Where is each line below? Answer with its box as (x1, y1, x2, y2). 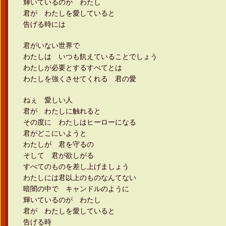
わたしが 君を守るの (23, 140, 94, 148)
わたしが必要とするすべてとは (23, 64, 122, 72)
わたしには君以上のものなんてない (23, 174, 136, 182)
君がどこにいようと (23, 129, 87, 137)
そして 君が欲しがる (23, 151, 94, 159)
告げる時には (23, 20, 66, 28)
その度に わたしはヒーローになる (23, 118, 136, 126)
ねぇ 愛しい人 (23, 96, 73, 104)
